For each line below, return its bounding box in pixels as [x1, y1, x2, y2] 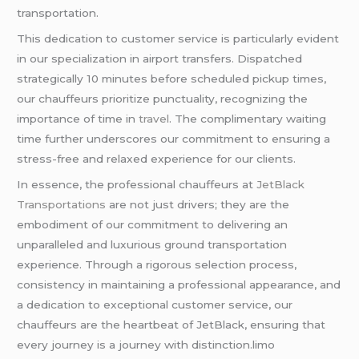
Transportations [17, 197, 110, 211]
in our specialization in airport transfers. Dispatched [17, 52, 303, 66]
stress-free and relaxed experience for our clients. [17, 152, 296, 166]
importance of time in [17, 112, 139, 126]
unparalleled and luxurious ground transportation [17, 237, 288, 251]
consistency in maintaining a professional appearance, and [17, 277, 341, 291]
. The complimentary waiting [169, 112, 327, 126]
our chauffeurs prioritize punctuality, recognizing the [17, 92, 309, 106]
